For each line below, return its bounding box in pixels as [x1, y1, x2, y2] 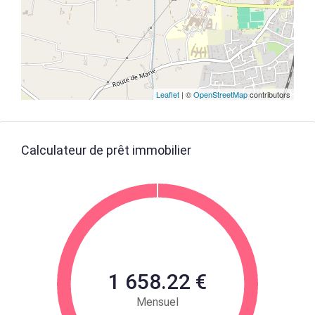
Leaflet [156, 89, 179, 100]
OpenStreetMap [193, 89, 247, 100]
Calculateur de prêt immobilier [21, 143, 191, 157]
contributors [247, 89, 290, 100]
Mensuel [136, 295, 179, 309]
